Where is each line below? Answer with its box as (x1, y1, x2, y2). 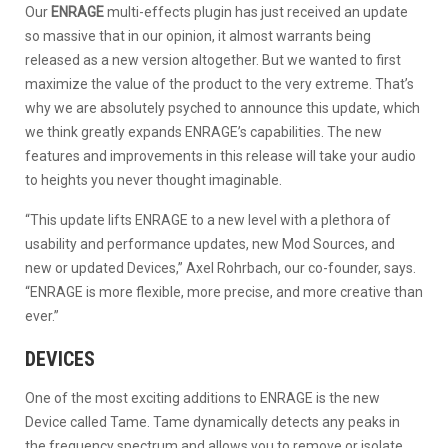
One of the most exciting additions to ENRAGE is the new (25, 389, 380, 406)
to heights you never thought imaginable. (25, 172, 282, 189)
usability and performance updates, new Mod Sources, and (25, 235, 395, 252)
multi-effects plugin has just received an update (104, 4, 408, 21)
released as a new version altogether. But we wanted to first (25, 52, 401, 69)
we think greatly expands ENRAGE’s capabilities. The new (25, 124, 382, 141)
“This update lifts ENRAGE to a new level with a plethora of (25, 211, 391, 228)
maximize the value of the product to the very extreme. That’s (25, 76, 414, 93)
